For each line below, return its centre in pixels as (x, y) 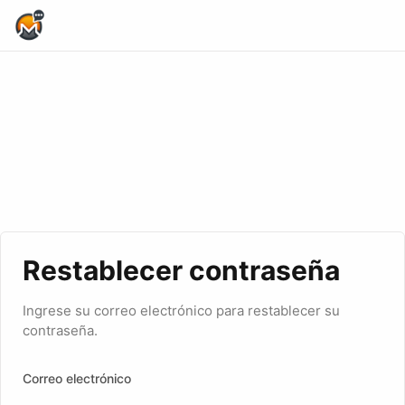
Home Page (47, 52)
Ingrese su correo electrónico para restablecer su (181, 311)
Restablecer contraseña (181, 270)
